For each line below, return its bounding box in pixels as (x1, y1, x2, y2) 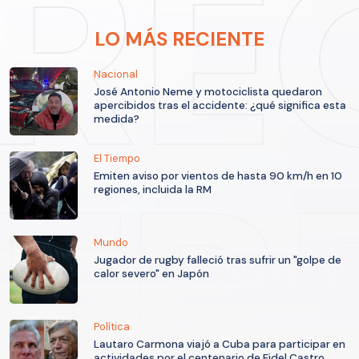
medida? (94, 112, 139, 127)
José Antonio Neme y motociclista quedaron (94, 85, 322, 99)
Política (94, 320, 130, 334)
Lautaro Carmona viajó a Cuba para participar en (94, 337, 345, 352)
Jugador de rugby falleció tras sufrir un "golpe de (94, 253, 341, 268)
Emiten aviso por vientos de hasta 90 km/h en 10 (94, 169, 342, 184)
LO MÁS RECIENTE (95, 26, 264, 52)
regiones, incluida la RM (94, 183, 212, 197)
